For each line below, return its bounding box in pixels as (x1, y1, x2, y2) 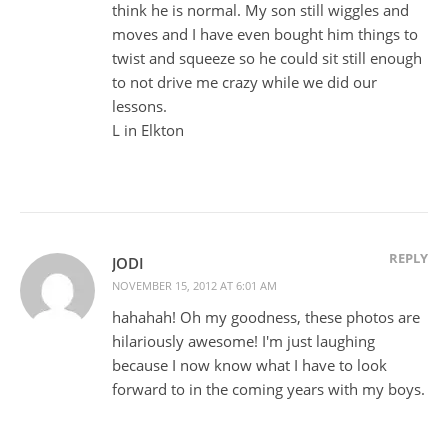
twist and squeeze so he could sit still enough (112, 47, 422, 68)
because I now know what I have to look (112, 354, 387, 375)
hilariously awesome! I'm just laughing (112, 330, 375, 351)
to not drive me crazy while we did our (112, 71, 377, 92)
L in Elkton (112, 119, 184, 140)
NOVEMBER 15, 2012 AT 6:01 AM (112, 277, 277, 293)
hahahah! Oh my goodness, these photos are (112, 306, 420, 327)
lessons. (112, 95, 167, 116)
